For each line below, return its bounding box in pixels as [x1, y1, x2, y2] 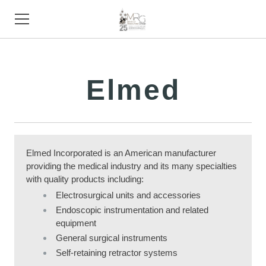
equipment [56, 218, 96, 228]
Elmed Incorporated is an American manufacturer [26, 148, 216, 158]
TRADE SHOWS [15, 163, 77, 172]
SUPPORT [15, 137, 55, 145]
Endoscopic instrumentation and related [56, 205, 208, 215]
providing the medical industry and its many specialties [26, 161, 237, 171]
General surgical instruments [56, 233, 167, 243]
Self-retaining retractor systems [56, 248, 178, 258]
